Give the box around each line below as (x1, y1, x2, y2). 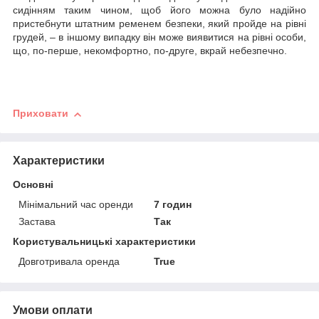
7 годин (154, 198, 192, 210)
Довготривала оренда (19, 255, 120, 267)
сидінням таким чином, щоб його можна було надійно (13, 4, 306, 16)
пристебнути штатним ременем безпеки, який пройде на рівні (13, 18, 306, 30)
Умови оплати (13, 303, 93, 316)
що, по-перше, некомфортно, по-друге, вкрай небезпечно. (13, 45, 287, 57)
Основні (13, 178, 53, 190)
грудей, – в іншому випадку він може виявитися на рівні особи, (13, 31, 306, 43)
